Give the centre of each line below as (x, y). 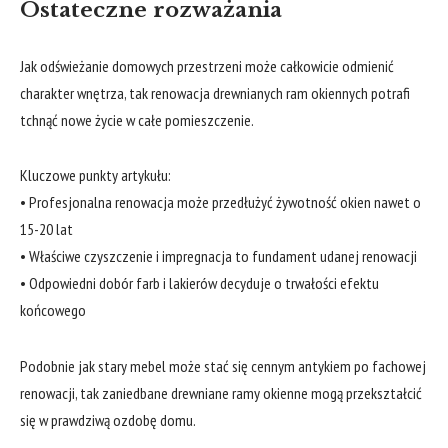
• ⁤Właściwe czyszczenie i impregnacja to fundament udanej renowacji (218, 256)
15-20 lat (46, 229)
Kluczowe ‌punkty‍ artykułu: (95, 175)
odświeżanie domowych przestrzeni (141, 65)
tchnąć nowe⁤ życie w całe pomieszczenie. (137, 119)
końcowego (53, 310)
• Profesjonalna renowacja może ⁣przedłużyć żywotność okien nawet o (220, 202)
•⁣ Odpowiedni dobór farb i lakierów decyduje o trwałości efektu (199, 283)
